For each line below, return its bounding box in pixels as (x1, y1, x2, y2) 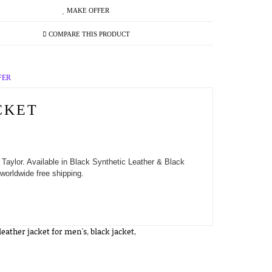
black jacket (90, 226, 134, 237)
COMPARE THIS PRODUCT (48, 30, 130, 38)
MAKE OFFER (67, 7, 110, 14)
